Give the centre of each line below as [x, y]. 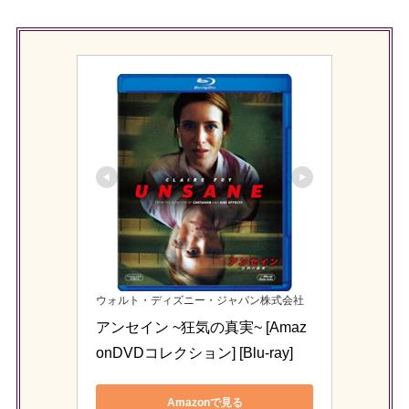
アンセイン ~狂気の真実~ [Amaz [201, 328]
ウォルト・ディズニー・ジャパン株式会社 [200, 301]
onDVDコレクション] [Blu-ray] [194, 353]
